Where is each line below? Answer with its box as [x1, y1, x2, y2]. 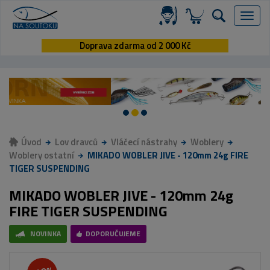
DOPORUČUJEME [86, 228, 140, 240]
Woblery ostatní [9, 148, 74, 163]
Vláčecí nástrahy [111, 135, 177, 149]
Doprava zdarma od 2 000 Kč [79, 39, 191, 53]
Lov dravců [55, 135, 98, 149]
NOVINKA [30, 228, 61, 240]
